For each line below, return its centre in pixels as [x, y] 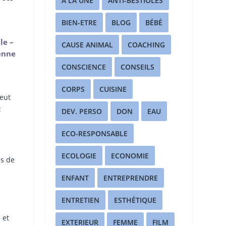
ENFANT [75, 178]
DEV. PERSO [82, 111]
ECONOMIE [130, 156]
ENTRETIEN [81, 200]
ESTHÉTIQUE [135, 200]
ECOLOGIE [79, 156]
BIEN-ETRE [79, 23]
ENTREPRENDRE [131, 178]
